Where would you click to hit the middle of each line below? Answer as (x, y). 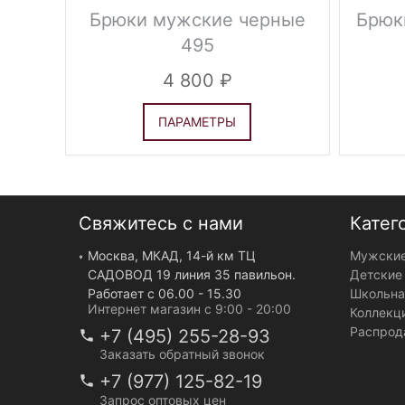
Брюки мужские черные (197, 20)
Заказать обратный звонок (182, 354)
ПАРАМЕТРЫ (198, 122)
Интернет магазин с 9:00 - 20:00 (190, 309)
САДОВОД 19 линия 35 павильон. (192, 274)
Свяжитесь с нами (161, 223)
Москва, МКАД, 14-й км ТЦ (172, 255)
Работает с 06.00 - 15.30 (165, 293)
